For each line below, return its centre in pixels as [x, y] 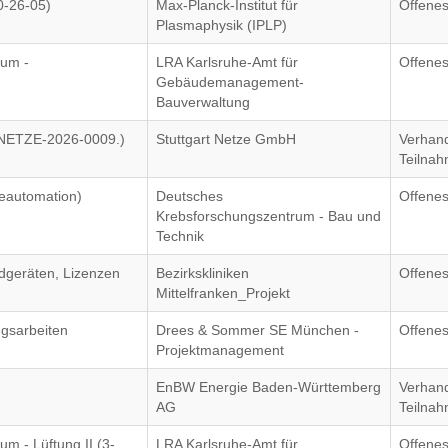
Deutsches [190, 196]
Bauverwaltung [203, 102]
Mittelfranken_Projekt [223, 293]
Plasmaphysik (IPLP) [222, 25]
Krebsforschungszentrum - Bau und [269, 216]
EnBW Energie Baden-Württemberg [269, 387]
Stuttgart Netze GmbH [226, 139]
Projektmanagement [220, 350]
